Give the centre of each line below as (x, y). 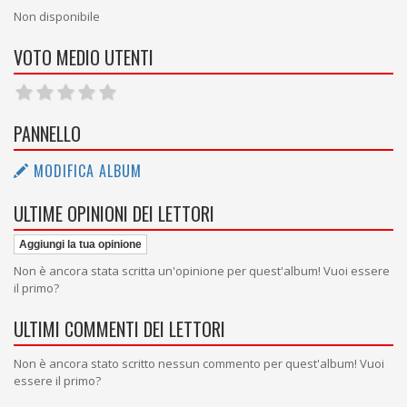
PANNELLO (47, 134)
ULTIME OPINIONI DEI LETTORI (114, 213)
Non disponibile (57, 16)
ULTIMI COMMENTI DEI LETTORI (119, 329)
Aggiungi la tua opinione (80, 244)
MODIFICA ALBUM (85, 171)
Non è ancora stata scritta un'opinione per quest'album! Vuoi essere (202, 271)
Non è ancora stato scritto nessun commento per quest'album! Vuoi (199, 363)
